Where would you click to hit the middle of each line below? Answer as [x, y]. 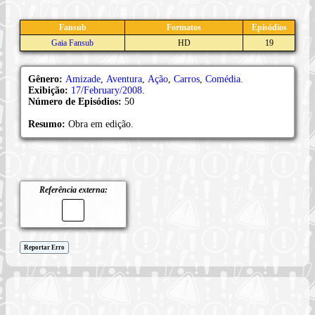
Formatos [184, 27]
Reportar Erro [44, 247]
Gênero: [47, 79]
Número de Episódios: [76, 101]
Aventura [124, 79]
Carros [187, 79]
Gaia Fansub [72, 43]
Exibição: [50, 90]
